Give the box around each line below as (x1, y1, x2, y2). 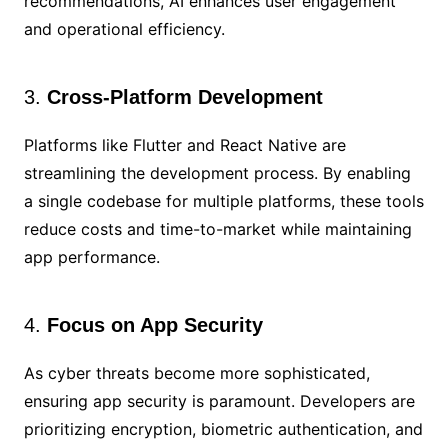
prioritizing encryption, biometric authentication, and (23, 419, 423, 440)
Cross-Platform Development (46, 86, 323, 109)
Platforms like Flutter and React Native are (23, 135, 346, 156)
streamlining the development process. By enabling (23, 163, 411, 184)
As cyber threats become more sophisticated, (23, 363, 370, 384)
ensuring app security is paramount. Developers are (23, 391, 415, 412)
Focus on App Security (46, 314, 263, 337)
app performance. (23, 247, 160, 268)
